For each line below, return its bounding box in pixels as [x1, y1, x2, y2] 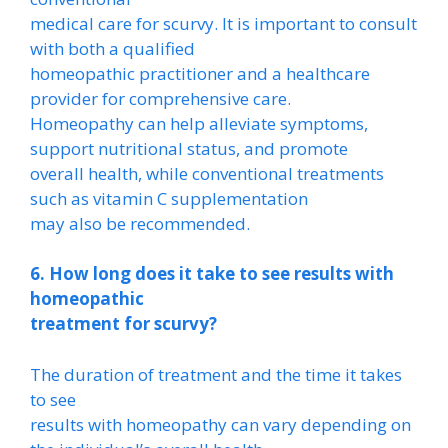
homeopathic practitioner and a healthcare [30, 61, 370, 85]
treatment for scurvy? [30, 312, 217, 335]
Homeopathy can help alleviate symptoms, [30, 111, 368, 135]
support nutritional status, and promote [30, 136, 348, 160]
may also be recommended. [30, 211, 250, 235]
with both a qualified [30, 36, 195, 60]
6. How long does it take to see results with [30, 262, 394, 285]
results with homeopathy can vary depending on [30, 412, 411, 436]
